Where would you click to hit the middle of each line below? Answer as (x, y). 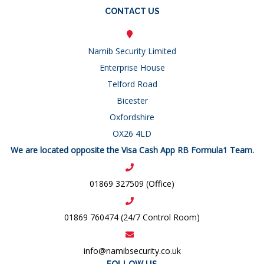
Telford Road (132, 84)
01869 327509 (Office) (132, 183)
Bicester (132, 100)
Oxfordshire (132, 117)
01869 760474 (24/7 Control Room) (132, 217)
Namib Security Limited (132, 51)
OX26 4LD (132, 133)
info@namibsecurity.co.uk (132, 251)
